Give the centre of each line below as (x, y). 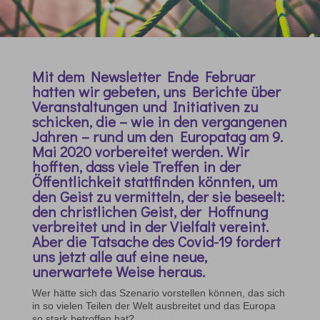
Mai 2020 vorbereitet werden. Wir (140, 152)
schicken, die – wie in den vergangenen (159, 122)
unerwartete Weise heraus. (120, 272)
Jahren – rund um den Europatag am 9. (157, 137)
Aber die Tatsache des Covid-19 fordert (156, 242)
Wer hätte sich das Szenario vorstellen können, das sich (158, 293)
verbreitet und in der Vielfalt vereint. (150, 227)
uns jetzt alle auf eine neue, (119, 257)
